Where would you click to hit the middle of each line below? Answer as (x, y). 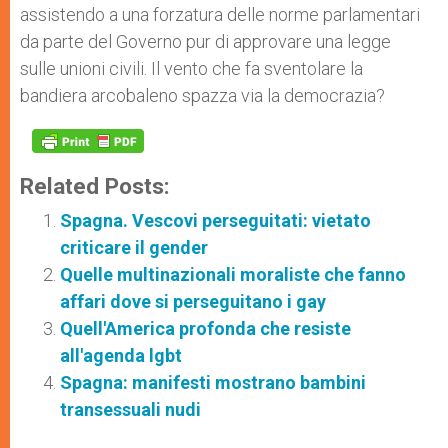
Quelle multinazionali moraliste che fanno (233, 274)
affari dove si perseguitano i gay (193, 301)
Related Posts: (95, 185)
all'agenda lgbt (121, 355)
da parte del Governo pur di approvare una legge (205, 41)
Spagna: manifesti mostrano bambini (213, 382)
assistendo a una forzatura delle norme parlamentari (220, 14)
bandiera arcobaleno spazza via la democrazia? (202, 95)
